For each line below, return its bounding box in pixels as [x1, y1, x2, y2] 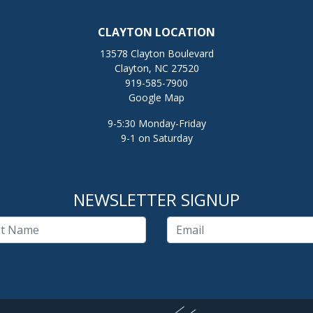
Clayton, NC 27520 [114, 61, 199, 75]
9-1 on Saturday [120, 131, 193, 145]
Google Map [129, 91, 184, 105]
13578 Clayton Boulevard [99, 47, 214, 61]
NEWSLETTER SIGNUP [73, 188, 240, 212]
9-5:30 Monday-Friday [107, 117, 206, 131]
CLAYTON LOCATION [98, 24, 215, 41]
